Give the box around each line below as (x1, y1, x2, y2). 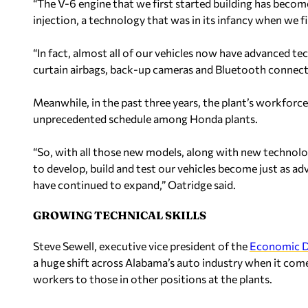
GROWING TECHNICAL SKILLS (33, 208, 206, 222)
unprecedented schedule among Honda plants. (33, 111, 258, 125)
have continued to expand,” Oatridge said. (33, 177, 236, 191)
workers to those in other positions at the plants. (33, 272, 272, 285)
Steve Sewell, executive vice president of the (33, 239, 250, 252)
